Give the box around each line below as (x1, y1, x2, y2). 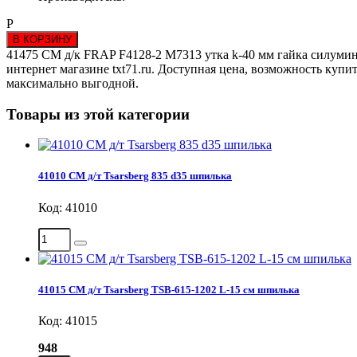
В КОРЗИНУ (13, 33, 72, 45)
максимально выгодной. (6, 76, 139, 90)
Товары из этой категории (6, 105, 190, 123)
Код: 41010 (38, 200, 97, 214)
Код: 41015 (38, 314, 97, 328)
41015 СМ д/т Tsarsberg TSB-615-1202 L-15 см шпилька (38, 283, 300, 296)
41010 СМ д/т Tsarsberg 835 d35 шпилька (38, 170, 232, 182)
